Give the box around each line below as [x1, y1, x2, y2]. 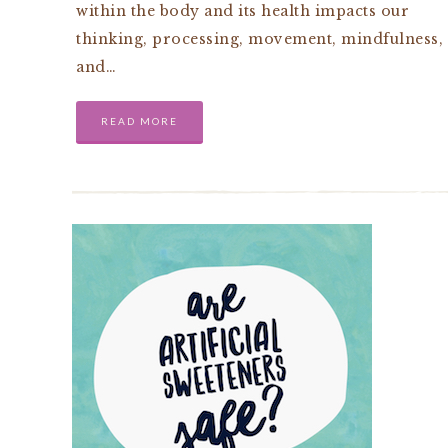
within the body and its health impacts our [76, 2, 409, 20]
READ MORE [101, 115, 178, 127]
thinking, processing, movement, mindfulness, [76, 30, 443, 48]
